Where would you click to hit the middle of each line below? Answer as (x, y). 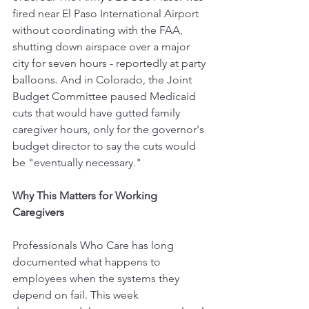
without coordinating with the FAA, (99, 30)
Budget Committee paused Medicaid (106, 96)
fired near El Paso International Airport (107, 13)
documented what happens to (88, 261)
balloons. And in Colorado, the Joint (103, 79)
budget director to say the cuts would (106, 146)
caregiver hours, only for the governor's (110, 129)
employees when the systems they (97, 278)
